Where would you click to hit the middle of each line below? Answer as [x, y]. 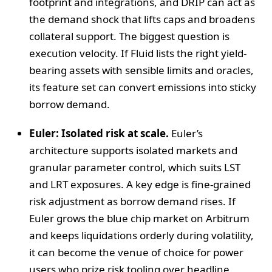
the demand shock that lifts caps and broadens [142, 19]
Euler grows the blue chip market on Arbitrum [139, 218]
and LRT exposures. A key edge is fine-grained [140, 184]
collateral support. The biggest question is [129, 36]
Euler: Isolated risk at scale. [99, 133]
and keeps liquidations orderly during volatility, [141, 235]
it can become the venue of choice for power [136, 252]
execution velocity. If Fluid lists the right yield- [138, 53]
